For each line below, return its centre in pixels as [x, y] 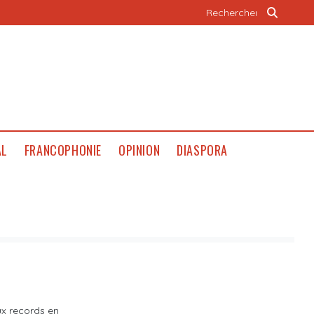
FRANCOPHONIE [63, 150]
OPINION [139, 150]
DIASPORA [202, 150]
